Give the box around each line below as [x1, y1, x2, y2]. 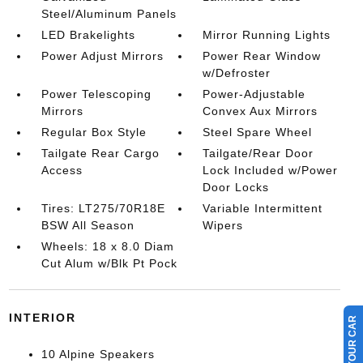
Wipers [203, 218, 244, 232]
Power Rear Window [203, 49, 322, 62]
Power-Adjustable [203, 87, 306, 100]
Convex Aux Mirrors [203, 104, 318, 117]
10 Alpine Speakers [41, 347, 155, 361]
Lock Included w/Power [203, 163, 339, 177]
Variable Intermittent [203, 201, 323, 215]
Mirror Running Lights [203, 28, 331, 41]
